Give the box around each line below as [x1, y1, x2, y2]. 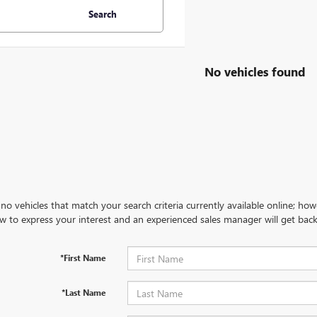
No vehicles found [204, 63, 306, 79]
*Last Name [61, 287, 106, 298]
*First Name [59, 252, 106, 263]
